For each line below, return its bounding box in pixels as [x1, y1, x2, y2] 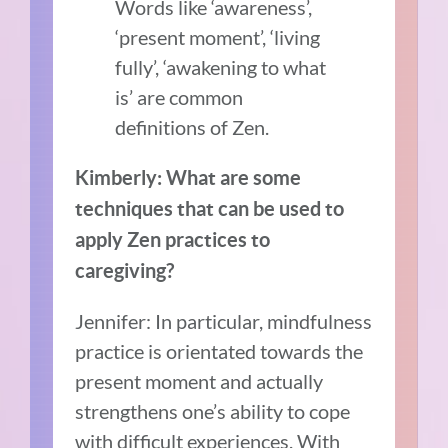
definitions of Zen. [115, 115, 270, 140]
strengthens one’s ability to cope [75, 399, 351, 424]
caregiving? [75, 259, 175, 283]
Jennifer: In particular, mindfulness [75, 309, 373, 334]
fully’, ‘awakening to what [115, 55, 327, 80]
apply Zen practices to [75, 228, 271, 252]
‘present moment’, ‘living [115, 25, 321, 50]
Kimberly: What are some [75, 166, 302, 190]
